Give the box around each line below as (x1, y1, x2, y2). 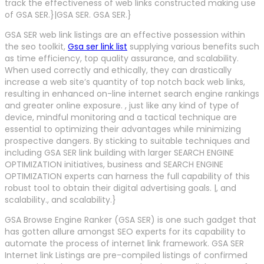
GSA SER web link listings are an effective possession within (5, 29, 245, 41)
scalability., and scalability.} (5, 194, 116, 206)
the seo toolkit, (5, 41, 68, 53)
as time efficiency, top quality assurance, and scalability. (5, 52, 239, 65)
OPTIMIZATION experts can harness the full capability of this (5, 170, 250, 183)
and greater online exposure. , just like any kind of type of (5, 100, 239, 112)
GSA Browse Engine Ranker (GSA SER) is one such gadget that (5, 214, 256, 226)
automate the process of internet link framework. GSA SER (5, 237, 244, 250)
